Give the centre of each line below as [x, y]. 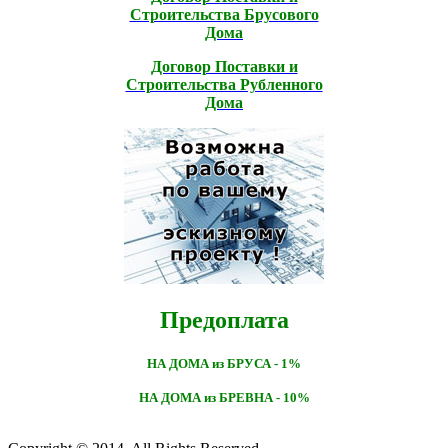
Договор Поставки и [224, 66]
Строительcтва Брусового [224, 14]
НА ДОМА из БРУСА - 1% [224, 364]
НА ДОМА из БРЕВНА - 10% [224, 398]
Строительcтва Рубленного [224, 84]
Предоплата [224, 320]
